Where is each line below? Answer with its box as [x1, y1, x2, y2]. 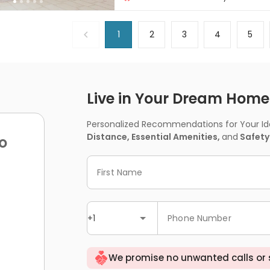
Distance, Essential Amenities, [87, 131, 222, 143]
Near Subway [127, 5, 174, 16]
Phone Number [168, 212, 231, 224]
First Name [97, 166, 143, 178]
